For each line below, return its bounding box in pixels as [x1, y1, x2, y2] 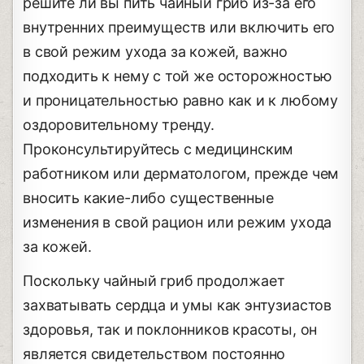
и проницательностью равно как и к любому [23, 91, 339, 109]
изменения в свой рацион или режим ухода [23, 213, 332, 231]
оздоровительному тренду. [23, 115, 214, 133]
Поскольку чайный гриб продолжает [23, 271, 285, 289]
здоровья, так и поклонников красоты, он [23, 320, 318, 338]
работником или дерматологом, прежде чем [23, 164, 340, 182]
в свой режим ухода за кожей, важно [23, 42, 288, 60]
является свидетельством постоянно [23, 344, 286, 362]
